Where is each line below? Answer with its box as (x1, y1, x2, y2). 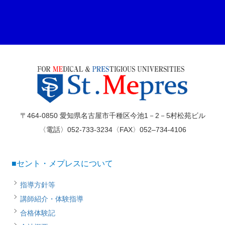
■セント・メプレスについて (12, 159, 113, 168)
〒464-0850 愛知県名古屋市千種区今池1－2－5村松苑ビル (20, 111, 205, 120)
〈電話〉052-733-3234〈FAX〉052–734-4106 (39, 126, 186, 134)
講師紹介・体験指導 (20, 195, 83, 203)
